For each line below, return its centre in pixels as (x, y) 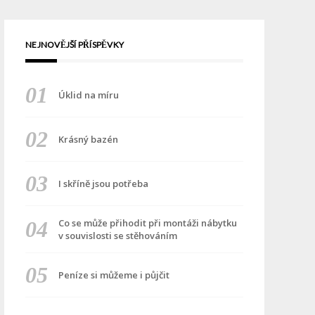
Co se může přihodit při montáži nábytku (147, 223)
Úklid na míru (88, 95)
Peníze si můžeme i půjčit (114, 275)
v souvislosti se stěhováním (117, 236)
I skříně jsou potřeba (103, 184)
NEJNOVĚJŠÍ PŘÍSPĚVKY (75, 45)
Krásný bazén (88, 139)
